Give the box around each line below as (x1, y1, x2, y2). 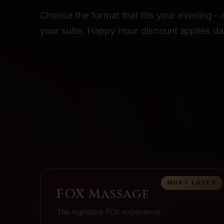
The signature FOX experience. (56, 207, 162, 217)
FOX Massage (56, 185, 150, 203)
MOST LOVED (166, 179, 216, 186)
